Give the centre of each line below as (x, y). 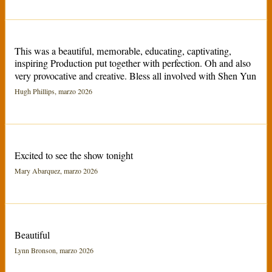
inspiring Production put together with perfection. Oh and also (132, 63)
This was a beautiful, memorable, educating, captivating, (123, 51)
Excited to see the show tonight (73, 156)
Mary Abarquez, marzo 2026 (56, 171)
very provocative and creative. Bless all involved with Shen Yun (135, 76)
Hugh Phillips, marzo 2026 (53, 91)
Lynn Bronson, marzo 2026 (54, 250)
